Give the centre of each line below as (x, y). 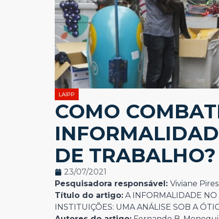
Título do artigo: (89, 196)
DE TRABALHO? (135, 155)
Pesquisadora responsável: (112, 184)
